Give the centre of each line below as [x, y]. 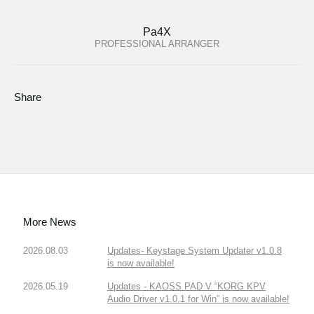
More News [50, 222]
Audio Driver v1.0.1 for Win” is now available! [199, 299]
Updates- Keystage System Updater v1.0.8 [195, 251]
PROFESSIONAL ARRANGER [157, 44]
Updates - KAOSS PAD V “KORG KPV [187, 287]
